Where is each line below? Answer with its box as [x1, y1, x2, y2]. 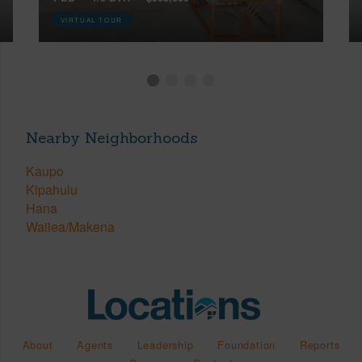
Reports [299, 337, 340, 353]
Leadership [137, 337, 194, 353]
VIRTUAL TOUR [60, 15, 123, 24]
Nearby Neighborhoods [26, 127, 197, 147]
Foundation [217, 337, 276, 353]
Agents [77, 337, 113, 353]
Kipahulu [26, 180, 78, 200]
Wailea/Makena [26, 217, 115, 237]
